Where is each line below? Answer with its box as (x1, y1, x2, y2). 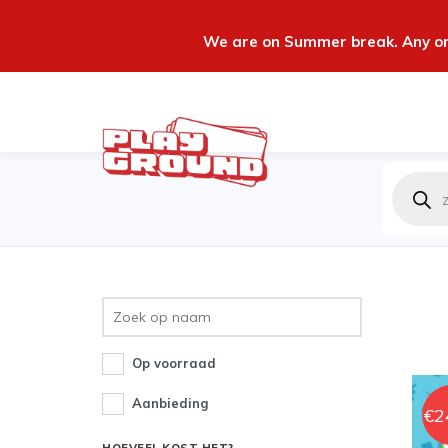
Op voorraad (132, 355, 216, 371)
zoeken (391, 184, 443, 203)
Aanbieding (132, 395, 208, 411)
